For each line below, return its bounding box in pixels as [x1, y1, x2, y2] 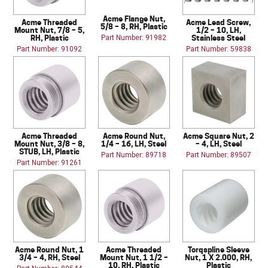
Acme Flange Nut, [102, 14, 165, 24]
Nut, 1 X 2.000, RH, [185, 252, 252, 263]
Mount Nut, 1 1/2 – [99, 252, 168, 263]
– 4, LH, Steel [195, 139, 242, 149]
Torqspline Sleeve [187, 245, 249, 255]
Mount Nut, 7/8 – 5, [14, 25, 85, 35]
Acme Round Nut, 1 [15, 245, 84, 255]
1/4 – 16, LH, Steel [101, 139, 167, 149]
